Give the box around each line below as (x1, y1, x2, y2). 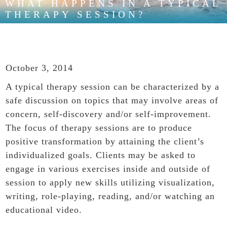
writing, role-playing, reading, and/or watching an (6, 191, 215, 202)
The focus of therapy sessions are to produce (6, 123, 193, 133)
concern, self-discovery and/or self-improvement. (6, 109, 212, 120)
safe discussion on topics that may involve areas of (6, 95, 219, 106)
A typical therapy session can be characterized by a (6, 82, 220, 92)
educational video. (6, 205, 83, 215)
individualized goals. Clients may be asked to (6, 150, 196, 161)
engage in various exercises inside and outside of (6, 164, 211, 174)
